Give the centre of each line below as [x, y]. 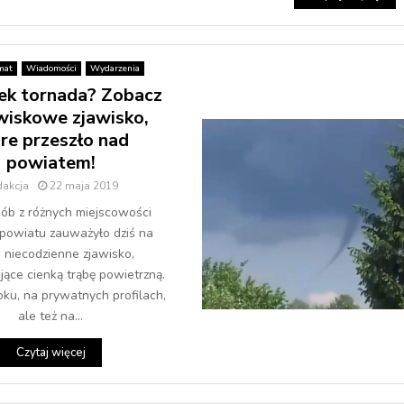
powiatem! [50, 163]
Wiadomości [51, 69]
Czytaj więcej [50, 353]
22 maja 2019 [84, 186]
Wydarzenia [115, 69]
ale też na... [50, 316]
